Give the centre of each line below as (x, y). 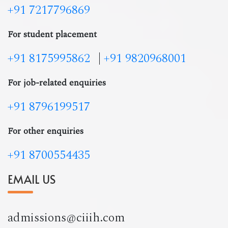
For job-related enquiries (57, 82)
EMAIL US (32, 179)
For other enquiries (46, 131)
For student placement (52, 34)
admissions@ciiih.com (66, 218)
